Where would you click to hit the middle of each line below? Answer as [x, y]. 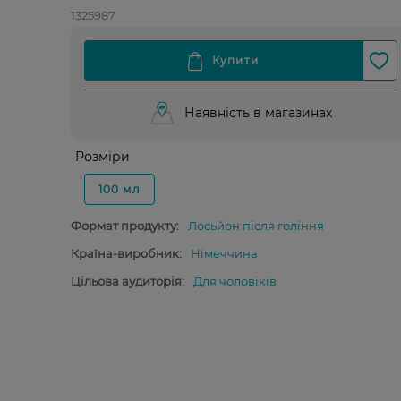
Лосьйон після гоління [256, 226]
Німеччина [224, 253]
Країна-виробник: [126, 253]
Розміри [102, 157]
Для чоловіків [235, 281]
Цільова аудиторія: [127, 281]
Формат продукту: [124, 226]
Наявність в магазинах [258, 113]
